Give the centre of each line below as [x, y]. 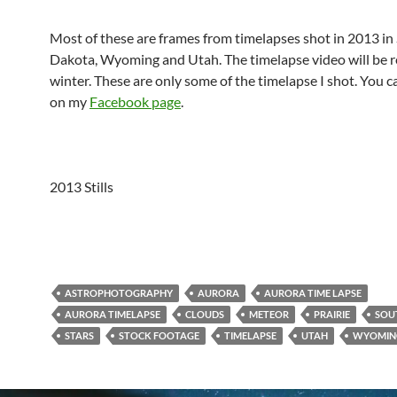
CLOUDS [205, 315]
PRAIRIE [332, 315]
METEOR [269, 315]
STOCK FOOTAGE [159, 336]
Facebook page [135, 102]
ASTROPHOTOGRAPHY [119, 293]
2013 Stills [82, 187]
